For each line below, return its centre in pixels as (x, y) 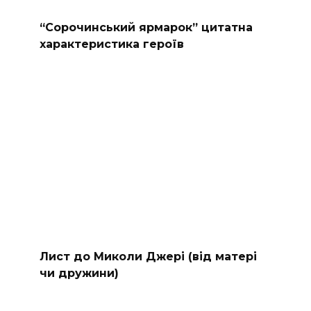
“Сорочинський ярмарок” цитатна (146, 27)
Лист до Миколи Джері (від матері (148, 256)
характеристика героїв (111, 44)
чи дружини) (79, 273)
